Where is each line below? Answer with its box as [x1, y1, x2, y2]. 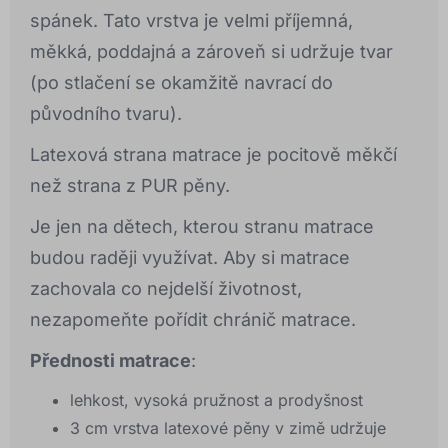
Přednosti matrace [30, 350, 191, 372]
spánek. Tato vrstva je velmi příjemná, [30, 10, 353, 32]
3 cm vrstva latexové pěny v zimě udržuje [70, 418, 386, 439]
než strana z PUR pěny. [30, 175, 230, 197]
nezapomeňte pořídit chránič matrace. [30, 309, 356, 331]
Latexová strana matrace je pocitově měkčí [30, 144, 397, 166]
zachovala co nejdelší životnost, [30, 278, 302, 300]
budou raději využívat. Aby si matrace [30, 247, 350, 269]
